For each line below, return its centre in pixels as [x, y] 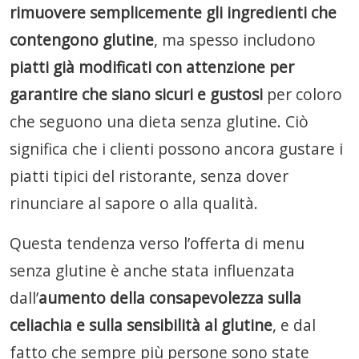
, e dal [294, 325]
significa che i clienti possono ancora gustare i [176, 149]
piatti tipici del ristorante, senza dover [149, 176]
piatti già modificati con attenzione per [152, 67]
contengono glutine [82, 40]
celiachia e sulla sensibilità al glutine [141, 325]
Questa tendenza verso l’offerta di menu [157, 243]
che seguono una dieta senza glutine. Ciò [159, 121]
